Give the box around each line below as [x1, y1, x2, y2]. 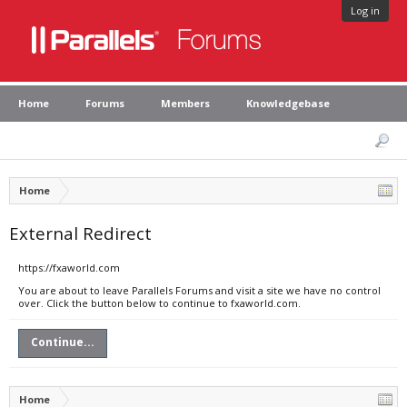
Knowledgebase [246, 96, 330, 110]
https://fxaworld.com [18, 261, 120, 274]
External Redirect [9, 222, 152, 244]
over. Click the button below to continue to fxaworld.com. [18, 296, 301, 310]
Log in [351, 4, 380, 17]
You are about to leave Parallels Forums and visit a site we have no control [18, 283, 381, 297]
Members [161, 96, 210, 110]
